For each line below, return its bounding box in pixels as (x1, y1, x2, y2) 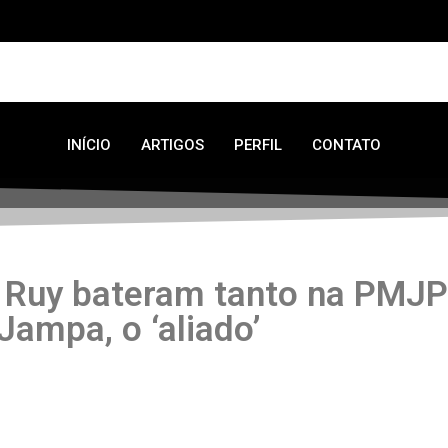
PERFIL (234, 135, 282, 154)
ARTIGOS (141, 135, 204, 154)
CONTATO (312, 135, 381, 154)
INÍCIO (67, 135, 111, 154)
